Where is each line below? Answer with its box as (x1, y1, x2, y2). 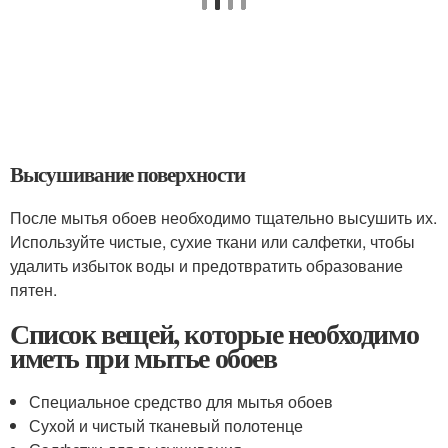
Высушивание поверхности (10, 159, 245, 189)
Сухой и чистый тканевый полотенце (29, 414, 304, 437)
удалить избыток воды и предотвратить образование (10, 254, 403, 277)
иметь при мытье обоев (10, 337, 277, 378)
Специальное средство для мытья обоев (29, 390, 334, 413)
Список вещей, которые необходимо (10, 313, 419, 354)
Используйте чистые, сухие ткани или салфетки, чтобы (10, 230, 415, 253)
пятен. (10, 278, 57, 301)
